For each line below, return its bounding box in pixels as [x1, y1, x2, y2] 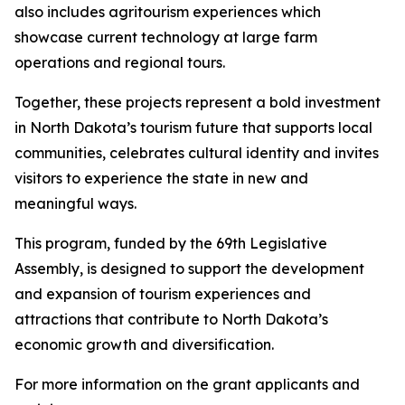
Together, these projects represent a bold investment [14, 93, 381, 111]
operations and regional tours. [14, 53, 229, 71]
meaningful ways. [14, 194, 140, 212]
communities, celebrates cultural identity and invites [14, 144, 379, 162]
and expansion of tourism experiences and [14, 285, 311, 303]
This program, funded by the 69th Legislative [14, 234, 327, 252]
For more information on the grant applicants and [14, 375, 360, 393]
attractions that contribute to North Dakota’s [14, 310, 328, 328]
